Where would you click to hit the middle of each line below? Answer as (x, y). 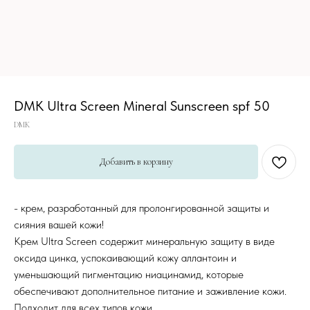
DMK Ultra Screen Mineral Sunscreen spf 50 (142, 106)
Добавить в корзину (136, 162)
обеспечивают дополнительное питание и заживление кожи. (150, 291)
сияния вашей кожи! (59, 225)
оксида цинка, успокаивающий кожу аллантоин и (125, 258)
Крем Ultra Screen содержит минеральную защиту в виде (144, 241)
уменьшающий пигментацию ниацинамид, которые (129, 274)
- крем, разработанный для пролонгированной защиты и (142, 208)
